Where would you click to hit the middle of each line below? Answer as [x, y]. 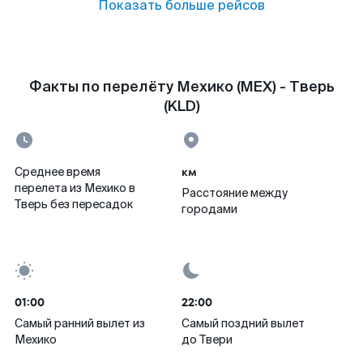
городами [209, 209]
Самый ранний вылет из [80, 323]
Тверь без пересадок [74, 204]
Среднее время [58, 172]
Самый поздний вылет [243, 323]
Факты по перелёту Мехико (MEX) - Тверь [181, 87]
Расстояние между [235, 193]
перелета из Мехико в [75, 188]
